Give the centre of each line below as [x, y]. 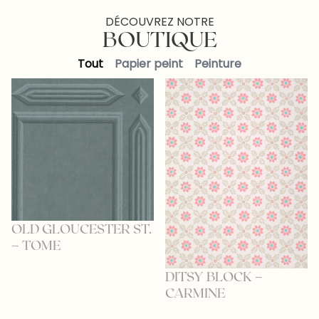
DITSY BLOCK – [214, 277]
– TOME [36, 245]
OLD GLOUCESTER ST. [82, 229]
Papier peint [149, 64]
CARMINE [195, 293]
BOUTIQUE [159, 39]
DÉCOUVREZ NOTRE [159, 22]
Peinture [218, 64]
